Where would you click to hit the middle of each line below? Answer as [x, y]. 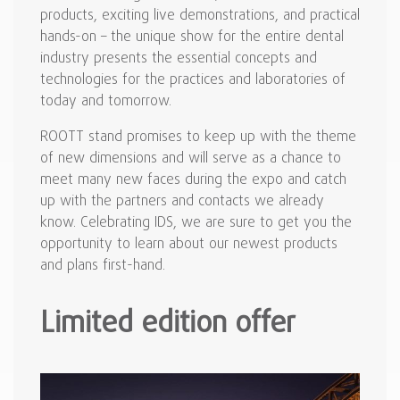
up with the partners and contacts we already [182, 202]
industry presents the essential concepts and [179, 59]
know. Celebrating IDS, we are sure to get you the [196, 224]
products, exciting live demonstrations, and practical [200, 17]
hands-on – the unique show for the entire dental [192, 38]
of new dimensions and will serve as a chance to [191, 159]
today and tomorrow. [106, 102]
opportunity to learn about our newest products [189, 245]
